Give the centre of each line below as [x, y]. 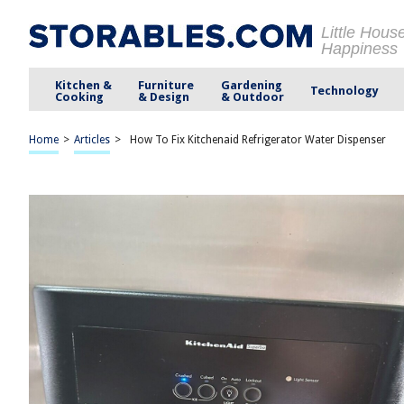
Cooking [80, 96]
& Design [164, 96]
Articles [92, 140]
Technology [344, 91]
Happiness [359, 49]
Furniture [166, 85]
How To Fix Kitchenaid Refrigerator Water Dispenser [258, 140]
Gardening [251, 85]
